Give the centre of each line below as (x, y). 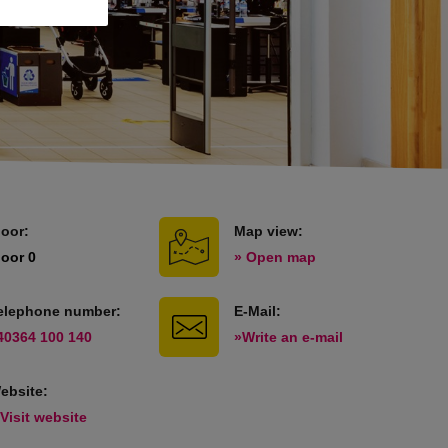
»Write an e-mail (289, 337)
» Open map (275, 257)
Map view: (269, 231)
